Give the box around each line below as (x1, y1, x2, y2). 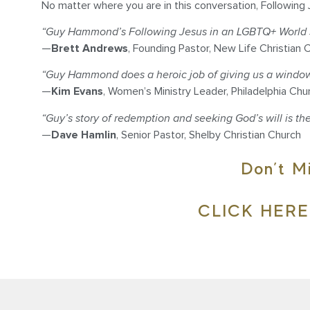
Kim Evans (51, 86, 103, 98)
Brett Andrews (51, 43, 128, 55)
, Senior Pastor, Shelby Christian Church (116, 129, 301, 140)
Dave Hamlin (51, 129, 116, 140)
